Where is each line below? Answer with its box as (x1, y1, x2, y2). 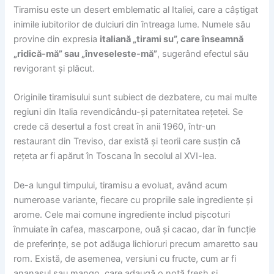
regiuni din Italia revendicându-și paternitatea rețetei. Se (13, 106, 243, 118)
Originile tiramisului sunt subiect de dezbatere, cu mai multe (13, 92, 257, 103)
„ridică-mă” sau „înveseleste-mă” (13, 48, 158, 60)
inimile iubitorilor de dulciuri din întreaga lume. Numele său (13, 19, 251, 31)
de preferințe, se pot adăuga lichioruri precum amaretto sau (13, 238, 258, 250)
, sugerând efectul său (157, 48, 249, 60)
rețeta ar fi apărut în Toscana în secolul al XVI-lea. (13, 150, 217, 162)
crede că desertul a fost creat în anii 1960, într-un (13, 121, 217, 133)
